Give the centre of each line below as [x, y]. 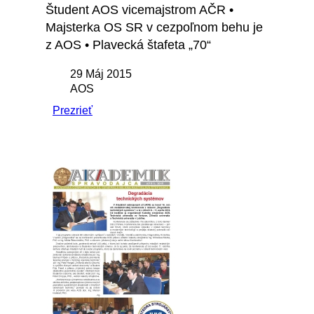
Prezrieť [73, 111]
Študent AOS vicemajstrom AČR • [139, 10]
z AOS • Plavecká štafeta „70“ [128, 45]
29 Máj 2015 [101, 74]
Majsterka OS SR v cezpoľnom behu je [154, 28]
